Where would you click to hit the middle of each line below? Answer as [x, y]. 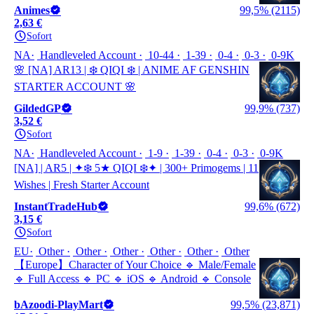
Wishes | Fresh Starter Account [82, 185]
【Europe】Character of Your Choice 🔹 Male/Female [135, 265]
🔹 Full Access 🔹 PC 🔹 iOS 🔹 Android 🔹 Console [132, 279]
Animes [32, 10]
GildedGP [37, 108]
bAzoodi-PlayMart [59, 305]
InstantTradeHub [56, 206]
